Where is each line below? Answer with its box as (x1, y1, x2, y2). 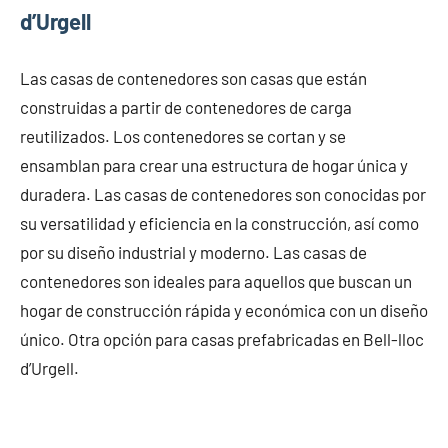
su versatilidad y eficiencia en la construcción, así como (20, 213, 419, 234)
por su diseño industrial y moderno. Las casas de (20, 242, 367, 263)
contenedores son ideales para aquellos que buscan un (20, 271, 412, 292)
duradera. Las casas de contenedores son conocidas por (20, 184, 426, 205)
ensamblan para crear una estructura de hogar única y (20, 155, 408, 176)
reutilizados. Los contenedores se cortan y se (20, 126, 346, 147)
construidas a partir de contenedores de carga (20, 97, 352, 118)
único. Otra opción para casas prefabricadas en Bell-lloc (20, 329, 424, 350)
